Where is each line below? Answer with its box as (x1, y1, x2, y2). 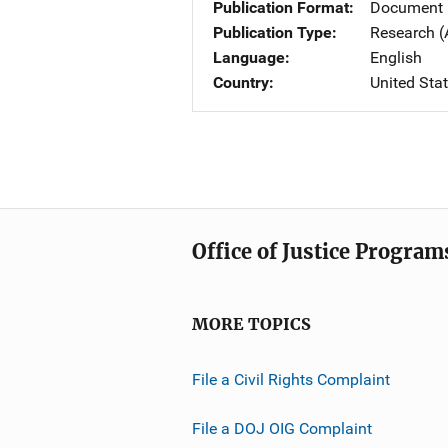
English (370, 48, 422, 67)
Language (213, 48, 285, 67)
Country (213, 73, 269, 92)
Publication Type (213, 23, 332, 42)
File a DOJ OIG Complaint (192, 418, 372, 438)
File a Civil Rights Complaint (192, 369, 390, 389)
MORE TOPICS (192, 315, 311, 334)
